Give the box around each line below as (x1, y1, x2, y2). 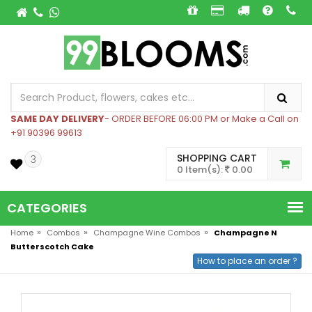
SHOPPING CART (177, 151, 257, 165)
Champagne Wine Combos (93, 227, 201, 238)
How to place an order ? (197, 255, 297, 267)
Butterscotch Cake (10, 241, 94, 252)
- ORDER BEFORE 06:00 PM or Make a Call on (104, 112, 299, 125)
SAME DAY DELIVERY (10, 112, 104, 125)
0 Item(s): (177, 163, 225, 176)
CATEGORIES (7, 199, 87, 217)
